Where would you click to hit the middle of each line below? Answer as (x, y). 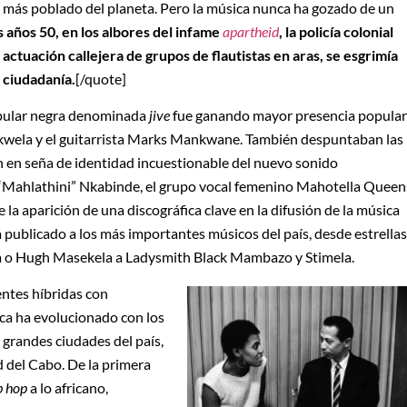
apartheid (251, 31)
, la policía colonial (336, 31)
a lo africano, (68, 388)
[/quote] (101, 78)
